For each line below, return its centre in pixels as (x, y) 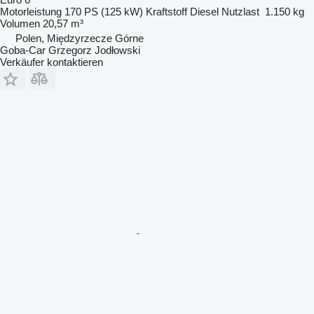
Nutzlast (240, 11)
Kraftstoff (166, 11)
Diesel (204, 11)
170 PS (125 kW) (104, 11)
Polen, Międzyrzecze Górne (80, 38)
